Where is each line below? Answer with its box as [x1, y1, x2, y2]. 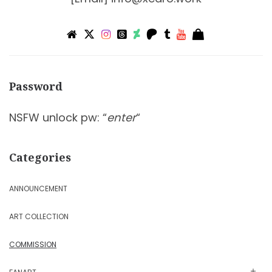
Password [9, 78, 63, 93]
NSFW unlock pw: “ [9, 109, 107, 125]
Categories [9, 149, 71, 165]
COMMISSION [9, 239, 56, 250]
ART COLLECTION [9, 211, 69, 222]
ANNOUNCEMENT [9, 183, 67, 194]
